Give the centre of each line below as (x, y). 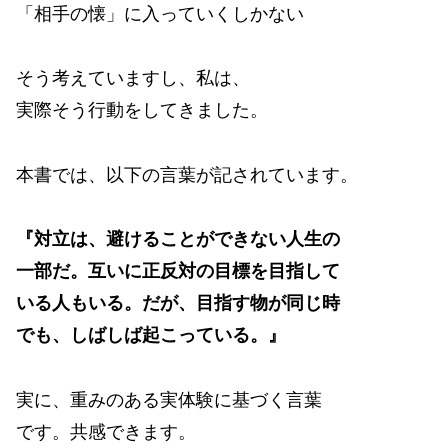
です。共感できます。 (106, 431)
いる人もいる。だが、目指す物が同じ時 (178, 303)
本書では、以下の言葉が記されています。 (187, 174)
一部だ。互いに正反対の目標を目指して (178, 271)
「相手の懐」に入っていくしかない (160, 13)
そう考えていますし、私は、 (133, 78)
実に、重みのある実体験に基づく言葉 (169, 399)
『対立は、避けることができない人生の (178, 239)
